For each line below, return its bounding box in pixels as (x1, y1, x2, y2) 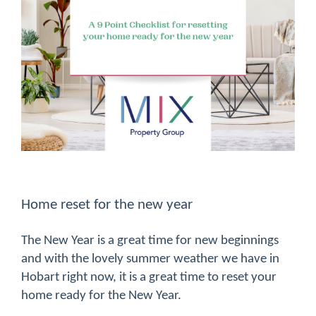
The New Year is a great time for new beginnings (21, 234, 279, 248)
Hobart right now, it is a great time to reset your (21, 271, 276, 285)
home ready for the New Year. (21, 289, 181, 303)
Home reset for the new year (21, 197, 193, 213)
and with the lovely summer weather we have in (21, 253, 279, 267)
